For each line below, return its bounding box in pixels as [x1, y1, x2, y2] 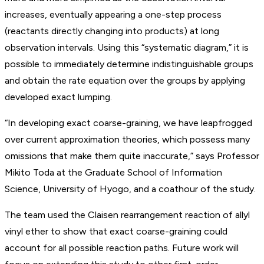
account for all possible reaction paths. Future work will [5, 242, 239, 254]
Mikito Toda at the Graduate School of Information [5, 167, 222, 179]
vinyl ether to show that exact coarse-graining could [5, 226, 227, 237]
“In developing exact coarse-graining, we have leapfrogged [5, 117, 252, 129]
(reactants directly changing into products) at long [5, 25, 219, 37]
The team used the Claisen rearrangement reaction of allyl [5, 209, 250, 221]
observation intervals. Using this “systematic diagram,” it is [5, 42, 249, 54]
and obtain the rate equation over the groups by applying [5, 75, 245, 87]
